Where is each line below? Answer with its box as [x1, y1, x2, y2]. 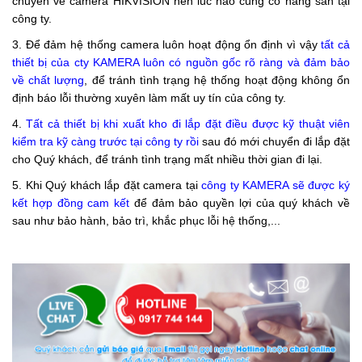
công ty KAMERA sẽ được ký [201, 179, 351, 192]
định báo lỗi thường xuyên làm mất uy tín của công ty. [12, 91, 286, 104]
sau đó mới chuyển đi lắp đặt [199, 135, 350, 148]
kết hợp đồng [12, 196, 88, 209]
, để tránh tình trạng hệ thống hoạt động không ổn [84, 74, 351, 86]
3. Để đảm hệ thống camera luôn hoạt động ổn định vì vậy [12, 38, 322, 51]
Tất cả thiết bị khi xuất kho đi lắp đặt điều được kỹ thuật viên [26, 117, 351, 130]
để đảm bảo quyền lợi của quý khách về [129, 196, 351, 209]
